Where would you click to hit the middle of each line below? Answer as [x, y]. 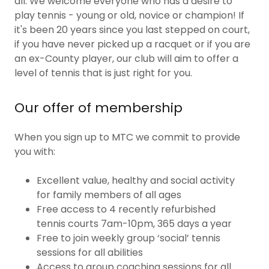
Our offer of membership [98, 108]
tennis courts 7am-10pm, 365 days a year [134, 224]
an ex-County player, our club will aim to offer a [126, 59]
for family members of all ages [109, 195]
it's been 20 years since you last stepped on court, [132, 30]
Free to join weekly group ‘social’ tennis [128, 238]
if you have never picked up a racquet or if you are [132, 44]
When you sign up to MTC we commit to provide [127, 137]
